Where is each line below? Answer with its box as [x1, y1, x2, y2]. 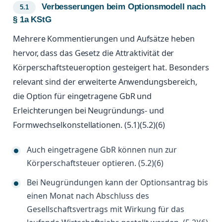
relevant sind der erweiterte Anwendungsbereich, [13, 76, 198, 88]
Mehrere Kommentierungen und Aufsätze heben [13, 33, 195, 45]
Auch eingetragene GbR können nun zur [27, 144, 177, 156]
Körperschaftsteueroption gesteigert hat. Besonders [13, 62, 209, 73]
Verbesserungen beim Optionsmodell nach [42, 2, 206, 11]
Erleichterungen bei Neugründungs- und [13, 105, 165, 116]
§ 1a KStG [13, 15, 52, 24]
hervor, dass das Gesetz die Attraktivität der [13, 48, 174, 59]
